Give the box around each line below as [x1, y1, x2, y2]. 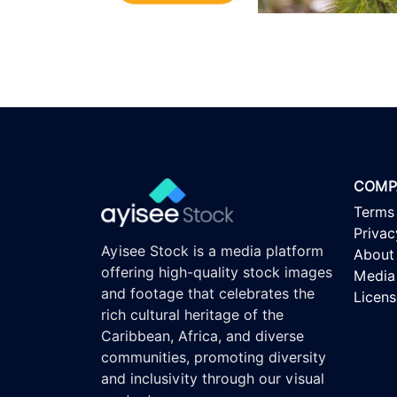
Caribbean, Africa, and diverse [101, 328, 304, 346]
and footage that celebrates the [101, 285, 315, 303]
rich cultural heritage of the [101, 307, 284, 324]
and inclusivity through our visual [101, 370, 324, 388]
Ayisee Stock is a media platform [101, 243, 323, 261]
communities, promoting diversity [101, 349, 326, 367]
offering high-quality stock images [101, 264, 332, 282]
